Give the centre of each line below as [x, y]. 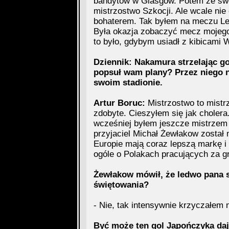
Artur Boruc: [119, 103]
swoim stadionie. [128, 83]
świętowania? [121, 185]
